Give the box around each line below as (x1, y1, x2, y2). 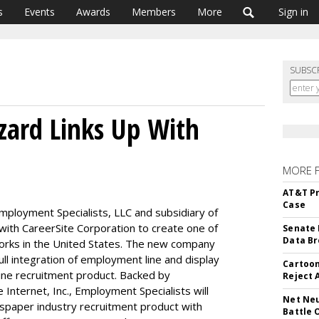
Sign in (278, 5, 308, 19)
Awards (76, 5, 110, 19)
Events (24, 5, 55, 19)
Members (132, 5, 176, 19)
